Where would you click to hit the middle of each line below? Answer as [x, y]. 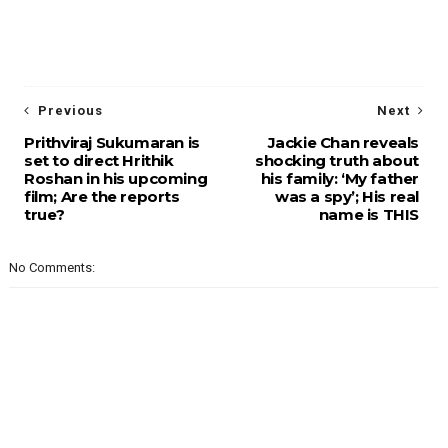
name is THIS [369, 215]
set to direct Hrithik [98, 161]
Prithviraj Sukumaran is [111, 143]
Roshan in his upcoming [115, 179]
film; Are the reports [101, 197]
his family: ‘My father [340, 179]
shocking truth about [337, 161]
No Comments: [51, 268]
